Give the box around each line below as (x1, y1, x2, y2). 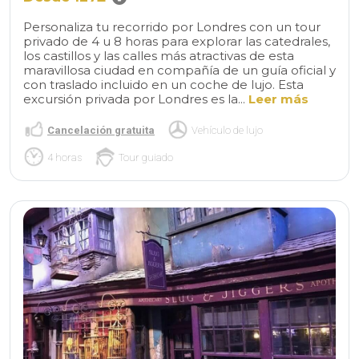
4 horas (47, 151, 82, 163)
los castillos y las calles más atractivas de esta (23, 48, 294, 64)
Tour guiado (119, 151, 173, 163)
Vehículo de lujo (192, 123, 263, 136)
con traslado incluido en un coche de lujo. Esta (23, 77, 304, 93)
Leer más (248, 91, 309, 107)
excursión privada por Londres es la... (23, 91, 248, 107)
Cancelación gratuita (47, 123, 155, 136)
